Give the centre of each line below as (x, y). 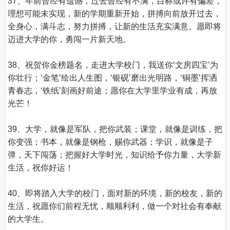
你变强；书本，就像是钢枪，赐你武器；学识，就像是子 (111, 142)
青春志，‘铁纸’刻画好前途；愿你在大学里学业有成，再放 (113, 91)
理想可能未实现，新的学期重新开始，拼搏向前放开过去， (115, 14)
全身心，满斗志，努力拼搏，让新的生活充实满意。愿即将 (115, 26)
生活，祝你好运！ (41, 168)
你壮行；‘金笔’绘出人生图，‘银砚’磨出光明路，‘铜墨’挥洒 (113, 78)
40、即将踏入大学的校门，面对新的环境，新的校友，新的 (115, 193)
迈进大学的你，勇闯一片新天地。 (70, 39)
